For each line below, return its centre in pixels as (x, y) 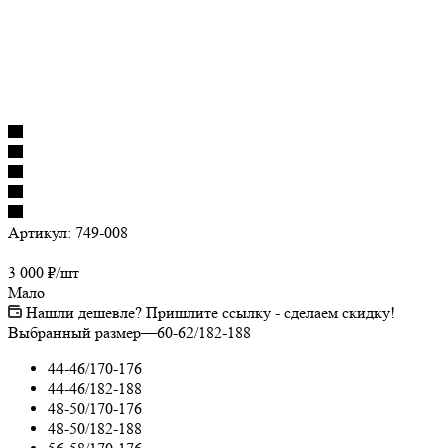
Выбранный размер (74, 332)
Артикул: (39, 232)
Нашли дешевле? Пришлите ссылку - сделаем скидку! (210, 312)
